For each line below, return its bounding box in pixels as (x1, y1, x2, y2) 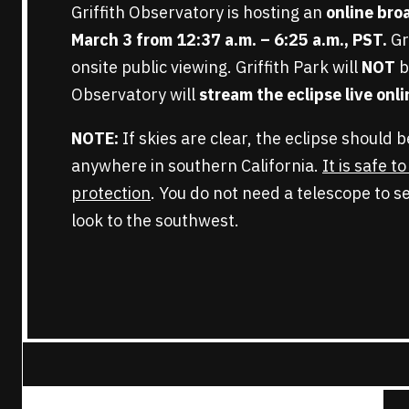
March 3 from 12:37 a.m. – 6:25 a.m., (71, 28, 352, 50)
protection (71, 182, 151, 204)
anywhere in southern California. (71, 154, 322, 176)
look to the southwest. (71, 209, 239, 231)
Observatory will (71, 83, 199, 105)
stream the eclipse (199, 83, 341, 105)
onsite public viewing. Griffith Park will (71, 56, 362, 78)
